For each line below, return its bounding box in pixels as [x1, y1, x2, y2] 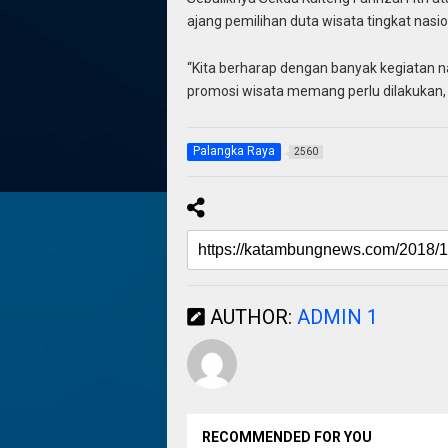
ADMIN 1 [296, 305, 378, 330]
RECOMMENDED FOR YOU [201, 429, 372, 446]
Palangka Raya [192, 144, 275, 159]
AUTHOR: [204, 305, 297, 330]
